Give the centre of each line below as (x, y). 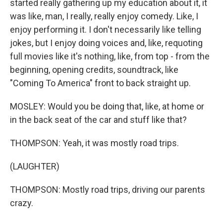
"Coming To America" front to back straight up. (100, 83)
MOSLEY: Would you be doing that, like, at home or (107, 107)
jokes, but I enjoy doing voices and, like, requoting (106, 43)
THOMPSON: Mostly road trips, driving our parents (108, 190)
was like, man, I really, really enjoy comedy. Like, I (104, 16)
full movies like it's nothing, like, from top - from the (110, 56)
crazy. (22, 203)
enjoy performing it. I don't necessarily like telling (106, 30)
